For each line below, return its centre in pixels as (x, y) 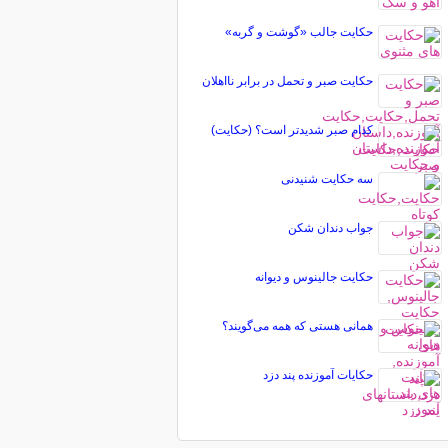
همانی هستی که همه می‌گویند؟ (297, 326)
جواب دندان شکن (330, 228)
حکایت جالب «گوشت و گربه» (298, 32)
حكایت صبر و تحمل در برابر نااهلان (287, 81)
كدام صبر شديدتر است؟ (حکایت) (291, 130)
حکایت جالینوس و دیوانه (313, 277)
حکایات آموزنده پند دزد (317, 375)
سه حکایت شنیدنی (326, 179)
